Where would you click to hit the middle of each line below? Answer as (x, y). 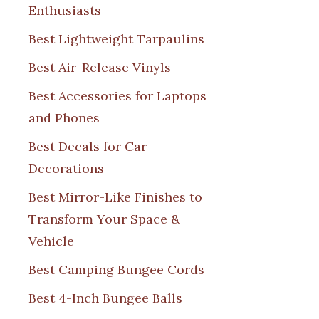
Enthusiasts (65, 10)
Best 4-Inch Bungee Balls (105, 298)
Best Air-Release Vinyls (100, 67)
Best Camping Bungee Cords (116, 270)
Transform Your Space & (104, 219)
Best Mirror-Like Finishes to (115, 197)
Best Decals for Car (88, 146)
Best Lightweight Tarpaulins (116, 39)
